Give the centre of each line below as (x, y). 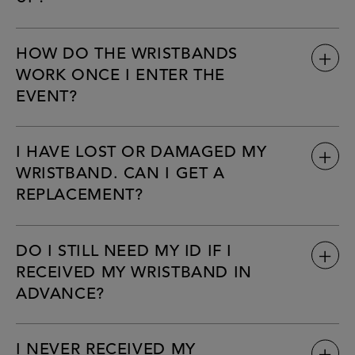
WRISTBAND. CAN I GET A (120, 175)
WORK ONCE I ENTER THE (121, 76)
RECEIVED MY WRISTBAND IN (134, 273)
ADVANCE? (60, 294)
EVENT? (47, 97)
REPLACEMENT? (80, 196)
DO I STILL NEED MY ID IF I (124, 252)
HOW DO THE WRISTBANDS (127, 54)
